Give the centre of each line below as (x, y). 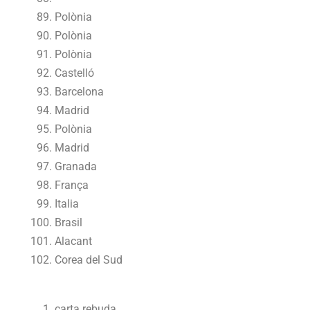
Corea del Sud (89, 259)
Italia (67, 203)
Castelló (75, 73)
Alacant (74, 241)
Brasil (69, 222)
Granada (76, 166)
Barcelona (80, 91)
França (72, 185)
